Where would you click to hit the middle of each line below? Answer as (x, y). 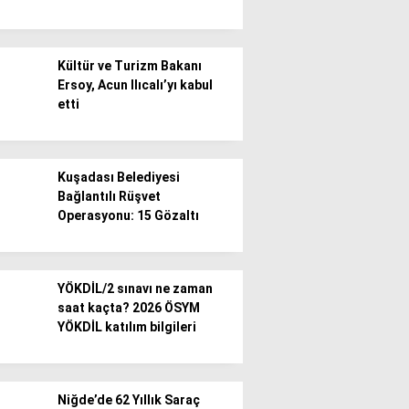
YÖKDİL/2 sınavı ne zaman (135, 288)
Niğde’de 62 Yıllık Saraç (129, 400)
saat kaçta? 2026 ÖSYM (129, 308)
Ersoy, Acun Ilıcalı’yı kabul (135, 85)
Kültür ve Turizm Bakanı (130, 66)
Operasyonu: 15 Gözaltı (128, 215)
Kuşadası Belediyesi (119, 177)
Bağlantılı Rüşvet (109, 196)
